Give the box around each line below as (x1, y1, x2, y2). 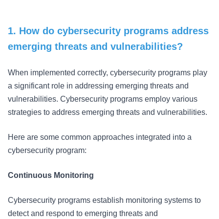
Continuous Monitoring (8, 171, 94, 179)
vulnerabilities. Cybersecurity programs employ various (8, 95, 197, 103)
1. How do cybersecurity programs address (8, 25, 209, 36)
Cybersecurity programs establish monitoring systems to (8, 196, 201, 204)
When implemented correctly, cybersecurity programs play (8, 68, 207, 77)
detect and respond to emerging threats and (8, 209, 158, 218)
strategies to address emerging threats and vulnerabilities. (8, 108, 211, 116)
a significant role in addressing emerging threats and (8, 82, 189, 90)
